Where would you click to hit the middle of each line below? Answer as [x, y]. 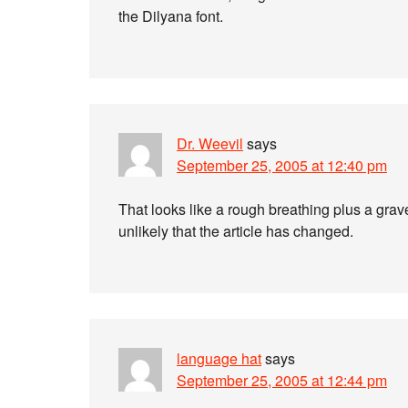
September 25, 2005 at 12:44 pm [282, 380]
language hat [219, 358]
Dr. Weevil [210, 143]
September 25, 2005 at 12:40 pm [282, 165]
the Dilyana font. [171, 16]
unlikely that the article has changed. [236, 231]
